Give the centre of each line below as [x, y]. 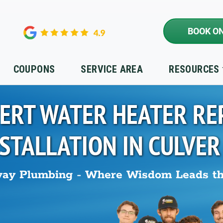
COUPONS [34, 69]
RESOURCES [194, 69]
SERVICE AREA [112, 69]
